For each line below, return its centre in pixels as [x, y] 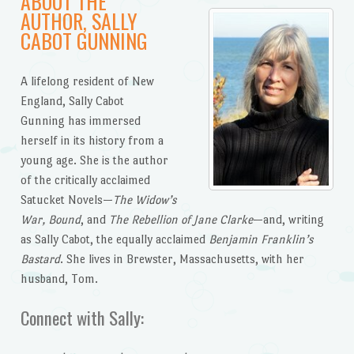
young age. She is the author [94, 160]
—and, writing [288, 219]
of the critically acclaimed [85, 179]
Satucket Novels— [66, 199]
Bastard [40, 258]
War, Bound [50, 219]
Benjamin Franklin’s [260, 239]
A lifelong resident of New [87, 81]
